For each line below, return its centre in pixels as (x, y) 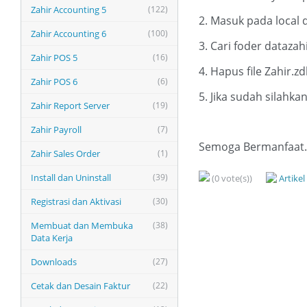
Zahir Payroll (56, 130)
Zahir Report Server (70, 106)
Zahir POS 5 (54, 58)
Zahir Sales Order (65, 153)
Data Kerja (52, 238)
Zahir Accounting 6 (69, 34)
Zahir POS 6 (54, 82)
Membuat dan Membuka (82, 225)
